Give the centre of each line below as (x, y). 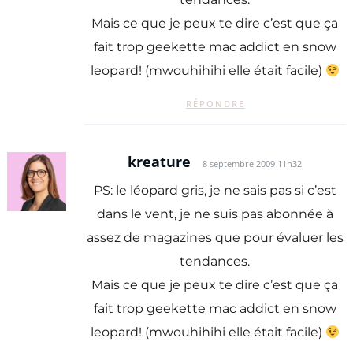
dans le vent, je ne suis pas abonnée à (215, 214)
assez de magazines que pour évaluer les (215, 238)
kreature (160, 161)
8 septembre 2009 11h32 (253, 163)
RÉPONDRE (215, 103)
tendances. (215, 262)
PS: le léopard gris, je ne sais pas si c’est (215, 191)
